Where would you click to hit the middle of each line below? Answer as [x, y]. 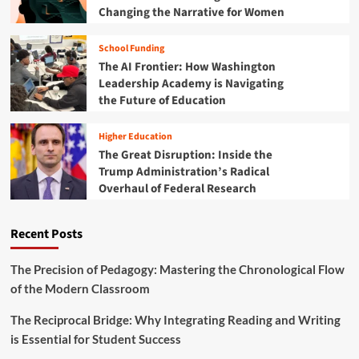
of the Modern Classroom [80, 289]
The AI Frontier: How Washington [187, 67]
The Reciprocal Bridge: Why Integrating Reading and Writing [175, 320]
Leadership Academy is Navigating [191, 83]
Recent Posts [46, 234]
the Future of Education [162, 100]
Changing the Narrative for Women [191, 12]
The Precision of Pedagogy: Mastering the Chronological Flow [177, 270]
